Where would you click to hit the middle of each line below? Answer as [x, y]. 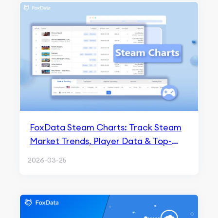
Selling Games [59, 154]
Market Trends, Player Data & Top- [101, 141]
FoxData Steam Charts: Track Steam [106, 127]
